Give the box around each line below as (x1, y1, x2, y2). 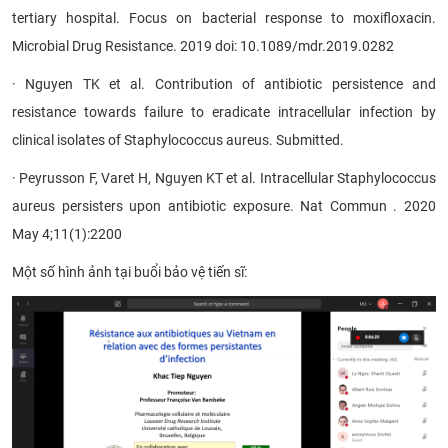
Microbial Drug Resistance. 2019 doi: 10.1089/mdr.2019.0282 (12, 37, 394, 54)
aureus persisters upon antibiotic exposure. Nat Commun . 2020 (12, 197, 436, 214)
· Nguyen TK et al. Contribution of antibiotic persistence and (12, 75, 436, 92)
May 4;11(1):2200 (12, 225, 122, 242)
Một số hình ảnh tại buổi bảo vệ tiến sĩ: (12, 263, 247, 280)
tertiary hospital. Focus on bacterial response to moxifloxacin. (12, 9, 436, 26)
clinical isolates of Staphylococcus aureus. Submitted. (12, 131, 344, 148)
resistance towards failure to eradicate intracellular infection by (12, 103, 436, 120)
